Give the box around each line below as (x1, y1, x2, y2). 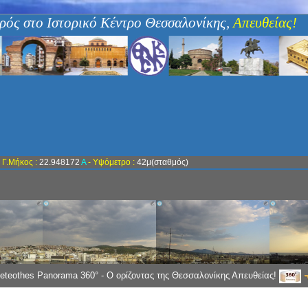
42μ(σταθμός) (134, 157, 188, 167)
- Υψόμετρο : (87, 157, 135, 167)
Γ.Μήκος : (1, 157, 37, 167)
